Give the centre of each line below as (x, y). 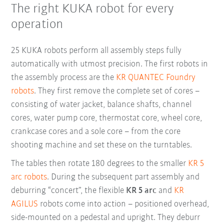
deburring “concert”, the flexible (69, 190)
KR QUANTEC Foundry (156, 77)
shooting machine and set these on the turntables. (102, 145)
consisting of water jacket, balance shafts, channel (101, 104)
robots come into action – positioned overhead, (124, 204)
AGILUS (25, 204)
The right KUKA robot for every (93, 9)
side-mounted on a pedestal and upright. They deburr (106, 217)
